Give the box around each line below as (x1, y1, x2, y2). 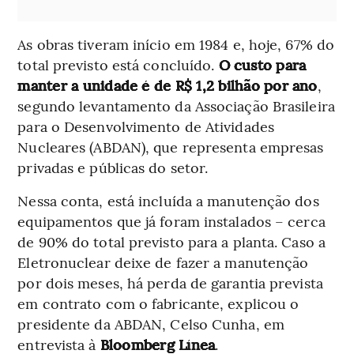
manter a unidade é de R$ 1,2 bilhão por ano (17, 74, 318, 95)
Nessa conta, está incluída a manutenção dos (17, 190, 319, 210)
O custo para (218, 54, 307, 74)
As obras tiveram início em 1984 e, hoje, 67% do (17, 33, 335, 54)
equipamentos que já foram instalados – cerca (17, 210, 326, 231)
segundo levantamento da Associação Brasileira (17, 95, 335, 115)
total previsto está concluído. (17, 54, 219, 74)
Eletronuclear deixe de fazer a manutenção (17, 251, 309, 272)
